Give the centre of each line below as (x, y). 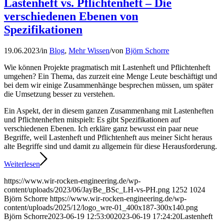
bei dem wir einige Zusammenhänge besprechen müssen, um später (109, 85)
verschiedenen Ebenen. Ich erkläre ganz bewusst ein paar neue (101, 129)
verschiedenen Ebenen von (71, 17)
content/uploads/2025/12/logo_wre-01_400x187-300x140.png (101, 208)
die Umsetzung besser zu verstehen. (59, 94)
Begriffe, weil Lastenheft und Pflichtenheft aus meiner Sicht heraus (108, 138)
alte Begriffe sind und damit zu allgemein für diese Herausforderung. (110, 147)
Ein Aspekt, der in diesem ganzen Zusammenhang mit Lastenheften (109, 111)
